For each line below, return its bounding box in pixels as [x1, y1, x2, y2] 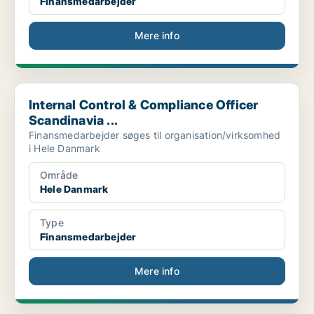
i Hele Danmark [29, 142, 100, 155]
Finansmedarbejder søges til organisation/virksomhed [29, 129, 281, 142]
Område [40, 169, 78, 182]
